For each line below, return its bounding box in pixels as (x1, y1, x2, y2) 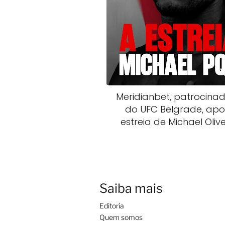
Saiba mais (99, 181, 163, 196)
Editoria (99, 201, 124, 210)
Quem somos (99, 213, 143, 222)
